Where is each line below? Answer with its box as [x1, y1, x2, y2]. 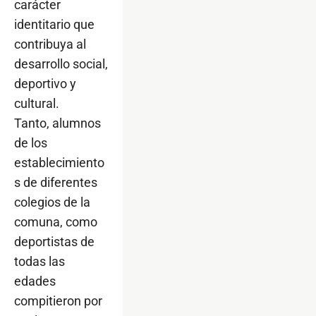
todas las [14, 253, 65, 269]
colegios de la [14, 194, 90, 209]
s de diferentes [14, 174, 97, 190]
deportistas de [14, 233, 95, 249]
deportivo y [14, 75, 76, 91]
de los [14, 135, 47, 150]
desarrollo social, [14, 56, 108, 71]
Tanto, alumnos [14, 115, 101, 130]
